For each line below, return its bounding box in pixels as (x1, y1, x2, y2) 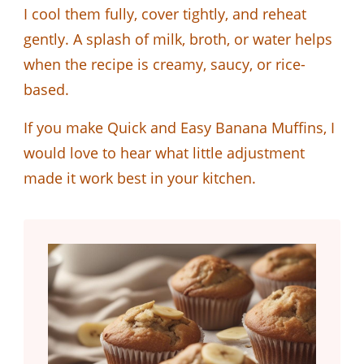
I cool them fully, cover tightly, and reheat (24, 3, 306, 24)
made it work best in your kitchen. (24, 167, 256, 188)
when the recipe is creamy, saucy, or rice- (24, 54, 305, 74)
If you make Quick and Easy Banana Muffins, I (24, 117, 335, 137)
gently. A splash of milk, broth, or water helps (24, 28, 332, 49)
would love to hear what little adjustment (24, 142, 305, 162)
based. (24, 79, 69, 99)
